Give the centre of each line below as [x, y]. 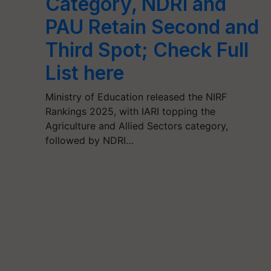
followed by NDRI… [89, 140]
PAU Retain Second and [152, 27]
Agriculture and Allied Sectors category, [136, 126]
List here [84, 73]
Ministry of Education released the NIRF [136, 97]
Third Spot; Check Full [147, 50]
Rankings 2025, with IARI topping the [130, 111]
